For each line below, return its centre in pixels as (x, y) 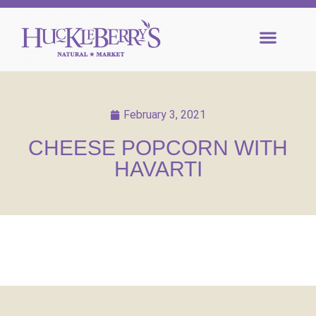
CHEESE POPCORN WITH (158, 147)
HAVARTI (158, 169)
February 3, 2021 (165, 114)
